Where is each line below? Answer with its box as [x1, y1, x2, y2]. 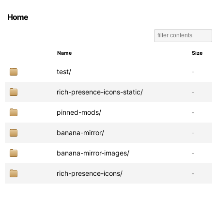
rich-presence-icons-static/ [57, 88, 143, 96]
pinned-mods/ [57, 108, 101, 116]
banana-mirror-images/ [57, 149, 129, 157]
